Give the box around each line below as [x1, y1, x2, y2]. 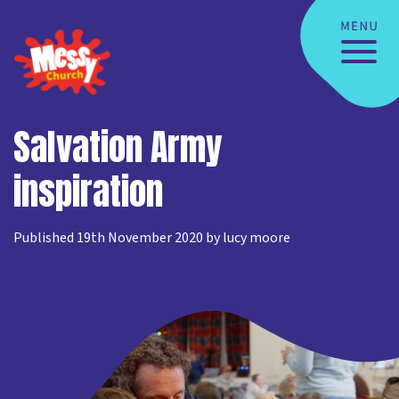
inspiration [13, 165, 163, 218]
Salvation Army [13, 120, 222, 174]
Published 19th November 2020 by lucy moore [13, 228, 290, 248]
